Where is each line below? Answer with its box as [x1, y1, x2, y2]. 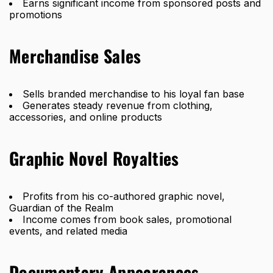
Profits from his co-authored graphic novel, [23, 190, 225, 202]
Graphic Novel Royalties [9, 145, 179, 171]
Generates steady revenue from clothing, [23, 99, 213, 112]
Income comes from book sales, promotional [23, 213, 232, 225]
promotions [9, 8, 62, 21]
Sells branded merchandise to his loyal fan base [23, 87, 244, 100]
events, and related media [9, 224, 127, 237]
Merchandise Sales [9, 43, 141, 68]
